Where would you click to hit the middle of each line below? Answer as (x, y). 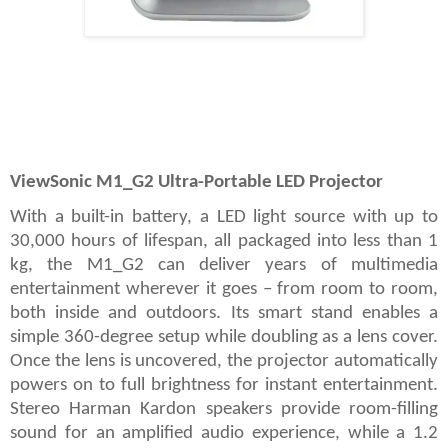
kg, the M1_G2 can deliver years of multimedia (224, 266)
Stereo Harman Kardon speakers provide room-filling (224, 410)
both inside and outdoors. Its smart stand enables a (224, 314)
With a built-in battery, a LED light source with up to (224, 218)
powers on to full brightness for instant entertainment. (224, 386)
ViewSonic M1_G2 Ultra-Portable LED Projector (196, 183)
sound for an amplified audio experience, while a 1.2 (224, 434)
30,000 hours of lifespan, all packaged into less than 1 (224, 242)
